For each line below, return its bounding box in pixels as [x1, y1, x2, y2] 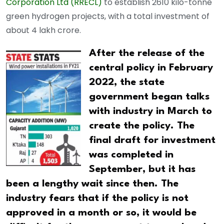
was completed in [89, 149, 173, 160]
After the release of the [89, 48, 204, 58]
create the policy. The [89, 120, 194, 131]
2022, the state [89, 77, 164, 87]
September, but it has [89, 164, 195, 174]
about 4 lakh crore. [6, 24, 81, 36]
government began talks [89, 91, 209, 102]
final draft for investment [89, 135, 215, 145]
